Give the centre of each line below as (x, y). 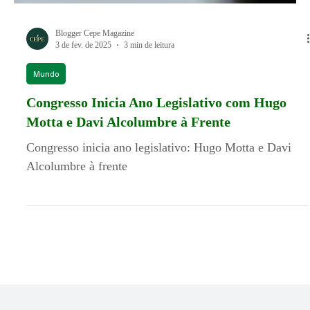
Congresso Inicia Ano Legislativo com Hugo (156, 124)
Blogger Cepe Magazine (95, 55)
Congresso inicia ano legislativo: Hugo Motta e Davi (159, 169)
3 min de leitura (149, 67)
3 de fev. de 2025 (83, 67)
